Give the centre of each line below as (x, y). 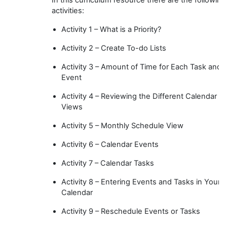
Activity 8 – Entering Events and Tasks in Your (141, 182)
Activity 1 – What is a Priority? (111, 29)
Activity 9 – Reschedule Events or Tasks (131, 211)
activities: (68, 10)
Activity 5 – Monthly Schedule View (123, 125)
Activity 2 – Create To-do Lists (114, 48)
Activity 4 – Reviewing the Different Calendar (139, 96)
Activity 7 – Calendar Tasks (108, 163)
